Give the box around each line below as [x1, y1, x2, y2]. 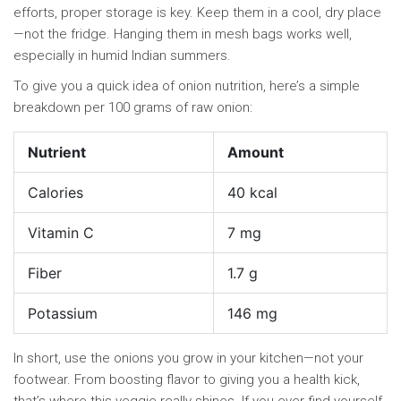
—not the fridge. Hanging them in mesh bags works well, [13, 26, 352, 43]
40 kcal [227, 183, 277, 202]
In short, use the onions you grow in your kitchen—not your [13, 350, 363, 367]
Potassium [28, 304, 98, 323]
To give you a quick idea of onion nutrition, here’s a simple [13, 78, 360, 95]
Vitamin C [28, 224, 94, 243]
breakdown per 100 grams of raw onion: [13, 99, 252, 116]
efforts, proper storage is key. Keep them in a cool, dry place [13, 4, 381, 21]
